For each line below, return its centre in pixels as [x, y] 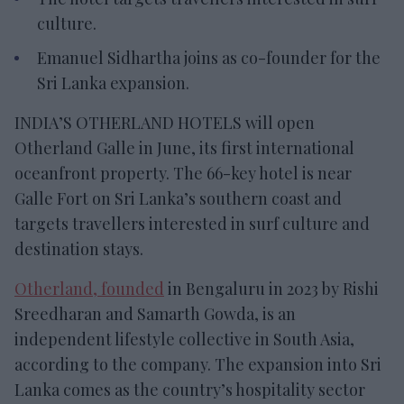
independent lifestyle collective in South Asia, [184, 339]
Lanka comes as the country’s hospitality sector [190, 389]
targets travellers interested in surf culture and [192, 223]
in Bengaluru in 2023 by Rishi [271, 288]
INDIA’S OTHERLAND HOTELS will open [165, 122]
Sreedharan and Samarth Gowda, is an [155, 313]
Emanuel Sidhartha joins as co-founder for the [209, 57]
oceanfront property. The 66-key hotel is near [183, 173]
